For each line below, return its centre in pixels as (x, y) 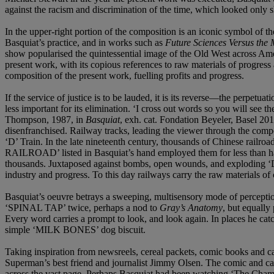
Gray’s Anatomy (191, 207)
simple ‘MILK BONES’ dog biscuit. (75, 229)
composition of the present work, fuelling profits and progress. (124, 75)
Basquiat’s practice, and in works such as (85, 42)
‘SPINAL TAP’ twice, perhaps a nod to (82, 207)
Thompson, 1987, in (45, 119)
